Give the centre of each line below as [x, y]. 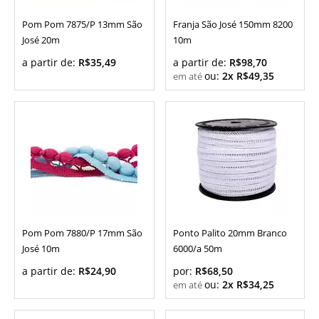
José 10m [41, 249]
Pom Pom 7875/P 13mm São [82, 25]
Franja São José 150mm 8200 [232, 25]
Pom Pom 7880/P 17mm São [82, 234]
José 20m [41, 41]
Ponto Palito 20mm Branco [230, 234]
